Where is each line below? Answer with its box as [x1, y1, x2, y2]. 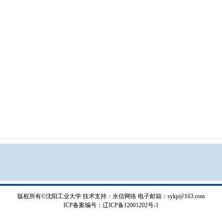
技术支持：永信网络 [83, 193, 136, 200]
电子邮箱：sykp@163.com [138, 193, 205, 200]
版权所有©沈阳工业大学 [17, 193, 81, 200]
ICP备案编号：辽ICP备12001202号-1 [63, 202, 159, 209]
